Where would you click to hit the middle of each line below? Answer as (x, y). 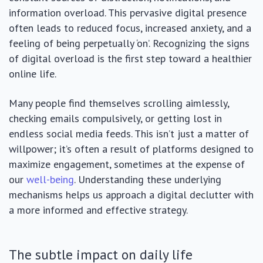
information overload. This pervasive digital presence (128, 13)
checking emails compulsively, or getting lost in (115, 118)
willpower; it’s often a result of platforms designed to (131, 149)
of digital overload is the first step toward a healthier (130, 58)
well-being (50, 179)
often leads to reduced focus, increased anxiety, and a (130, 28)
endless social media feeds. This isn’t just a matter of (129, 134)
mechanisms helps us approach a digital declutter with (131, 195)
